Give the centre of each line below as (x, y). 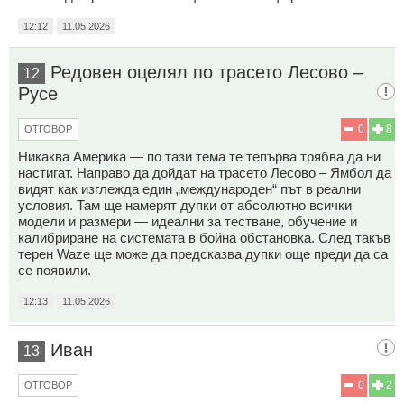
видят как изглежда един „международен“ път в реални (189, 188)
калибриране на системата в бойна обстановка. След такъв (204, 237)
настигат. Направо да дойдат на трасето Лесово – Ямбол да (205, 172)
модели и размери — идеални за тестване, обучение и (188, 221)
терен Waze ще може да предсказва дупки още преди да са (203, 253)
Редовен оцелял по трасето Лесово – (207, 72)
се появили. (55, 270)
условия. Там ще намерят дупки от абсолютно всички (185, 205)
